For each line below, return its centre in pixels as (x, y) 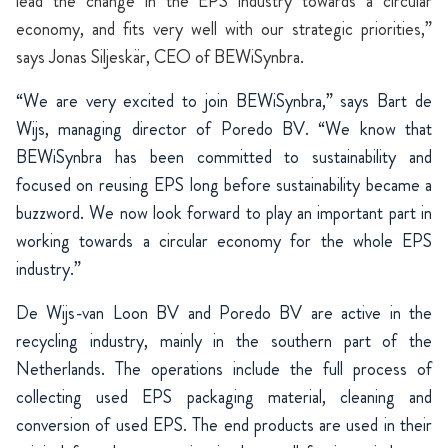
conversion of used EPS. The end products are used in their (224, 425)
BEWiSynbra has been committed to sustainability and (224, 157)
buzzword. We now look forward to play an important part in (224, 213)
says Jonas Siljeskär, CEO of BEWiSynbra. (160, 57)
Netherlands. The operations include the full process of (224, 369)
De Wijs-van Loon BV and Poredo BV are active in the (224, 313)
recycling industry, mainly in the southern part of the (224, 341)
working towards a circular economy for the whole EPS (224, 241)
